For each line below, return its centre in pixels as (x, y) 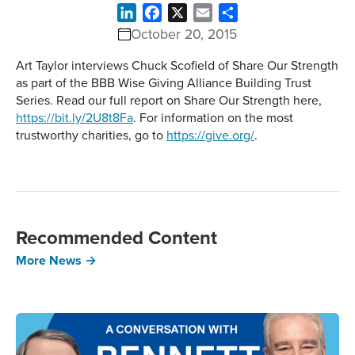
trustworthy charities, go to (91, 135)
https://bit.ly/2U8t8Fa (74, 117)
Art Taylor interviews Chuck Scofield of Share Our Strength (177, 65)
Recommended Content (116, 237)
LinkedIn (160, 13)
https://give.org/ (210, 135)
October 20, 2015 (184, 34)
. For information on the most (213, 117)
